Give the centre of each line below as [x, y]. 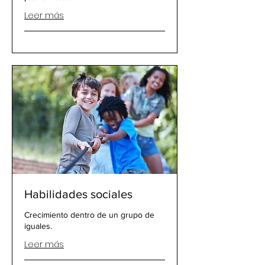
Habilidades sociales [78, 194]
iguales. [38, 226]
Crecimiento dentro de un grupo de [89, 215]
